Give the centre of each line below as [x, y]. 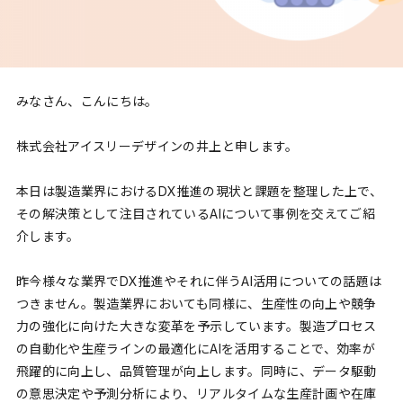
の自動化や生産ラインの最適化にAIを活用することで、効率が [196, 349]
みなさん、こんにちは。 [87, 101]
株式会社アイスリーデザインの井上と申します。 [157, 147]
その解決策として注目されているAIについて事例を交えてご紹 [196, 214]
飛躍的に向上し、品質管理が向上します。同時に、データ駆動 [196, 372]
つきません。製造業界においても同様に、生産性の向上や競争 [196, 304]
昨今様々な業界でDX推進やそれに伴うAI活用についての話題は [199, 282]
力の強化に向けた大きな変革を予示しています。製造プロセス [196, 327]
